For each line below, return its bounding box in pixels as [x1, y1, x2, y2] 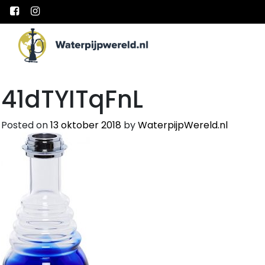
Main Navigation [9, 42, 162, 69]
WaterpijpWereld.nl [138, 118, 228, 132]
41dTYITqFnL [1, 82, 143, 116]
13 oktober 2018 [50, 118, 121, 132]
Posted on [1, 118, 50, 132]
